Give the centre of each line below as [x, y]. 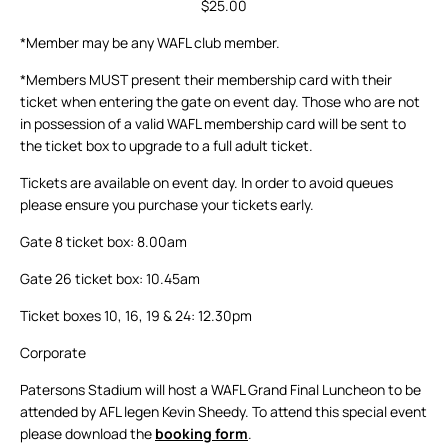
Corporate [53, 353]
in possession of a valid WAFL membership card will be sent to [213, 124]
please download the [87, 434]
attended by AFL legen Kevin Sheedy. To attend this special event [223, 412]
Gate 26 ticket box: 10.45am [110, 279]
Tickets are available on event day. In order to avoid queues [206, 183]
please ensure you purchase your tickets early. [167, 205]
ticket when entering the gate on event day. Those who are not [220, 102]
